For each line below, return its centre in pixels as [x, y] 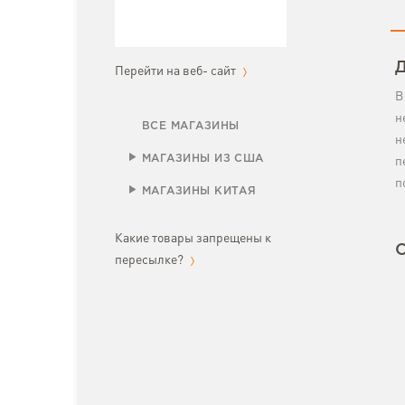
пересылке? [151, 260]
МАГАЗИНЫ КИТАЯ [199, 191]
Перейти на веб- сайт [177, 71]
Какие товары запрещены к [193, 239]
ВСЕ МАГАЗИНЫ [191, 126]
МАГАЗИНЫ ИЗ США [203, 159]
